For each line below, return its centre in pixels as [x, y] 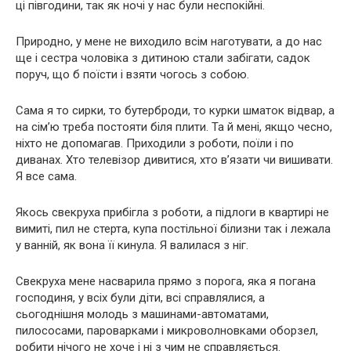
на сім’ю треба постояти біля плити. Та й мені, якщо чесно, [174, 127]
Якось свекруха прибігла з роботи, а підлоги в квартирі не [172, 212]
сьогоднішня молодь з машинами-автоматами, [142, 314]
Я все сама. [46, 176]
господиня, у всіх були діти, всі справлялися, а [140, 297]
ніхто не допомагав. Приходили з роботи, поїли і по [155, 143]
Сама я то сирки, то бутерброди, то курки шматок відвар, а [175, 110]
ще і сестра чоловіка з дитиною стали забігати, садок [163, 58]
